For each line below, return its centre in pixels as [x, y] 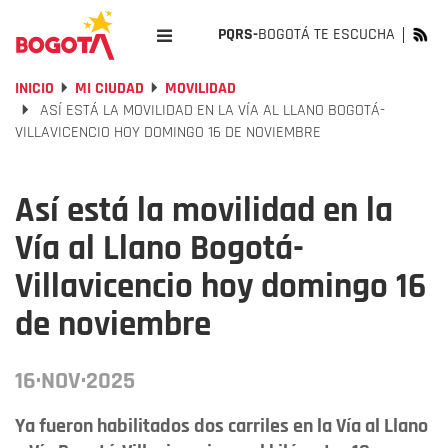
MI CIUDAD [109, 88]
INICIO [34, 88]
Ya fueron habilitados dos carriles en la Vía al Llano [221, 426]
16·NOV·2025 [75, 381]
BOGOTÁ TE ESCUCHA [326, 34]
